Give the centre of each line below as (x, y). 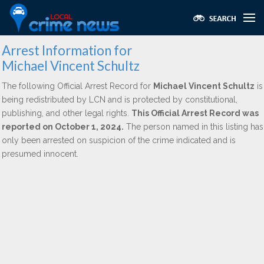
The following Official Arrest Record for (77, 86)
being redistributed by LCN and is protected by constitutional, (120, 100)
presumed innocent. (40, 154)
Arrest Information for (67, 50)
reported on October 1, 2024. (63, 127)
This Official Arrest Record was (195, 113)
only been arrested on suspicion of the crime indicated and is (119, 140)
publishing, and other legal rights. (67, 113)
